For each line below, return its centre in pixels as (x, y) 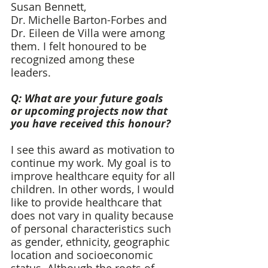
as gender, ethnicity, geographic (92, 242)
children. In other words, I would (94, 189)
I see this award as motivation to (94, 150)
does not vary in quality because (94, 216)
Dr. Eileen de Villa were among (89, 33)
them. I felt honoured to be (80, 46)
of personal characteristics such (92, 229)
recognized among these (74, 60)
